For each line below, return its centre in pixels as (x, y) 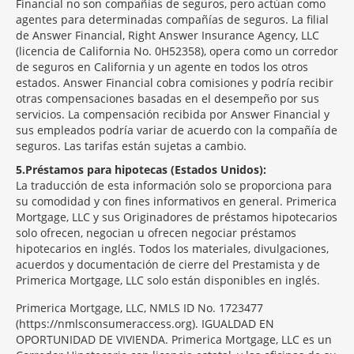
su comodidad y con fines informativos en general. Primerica (176, 201)
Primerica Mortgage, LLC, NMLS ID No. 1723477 (139, 308)
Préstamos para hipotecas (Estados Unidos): (146, 169)
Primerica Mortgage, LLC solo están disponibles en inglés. (168, 280)
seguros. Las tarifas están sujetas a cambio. (131, 146)
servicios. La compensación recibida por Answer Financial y (173, 114)
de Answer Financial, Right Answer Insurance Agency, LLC (168, 35)
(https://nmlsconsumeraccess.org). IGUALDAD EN (145, 324)
